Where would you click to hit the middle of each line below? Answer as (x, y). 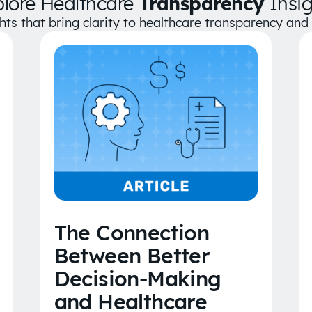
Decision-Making (138, 279)
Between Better (132, 256)
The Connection (132, 233)
